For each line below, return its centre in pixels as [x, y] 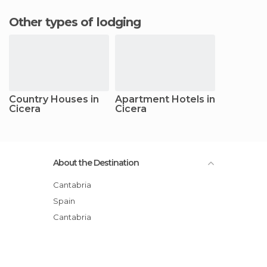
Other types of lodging [80, 22]
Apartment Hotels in [165, 99]
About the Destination [96, 162]
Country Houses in [54, 99]
